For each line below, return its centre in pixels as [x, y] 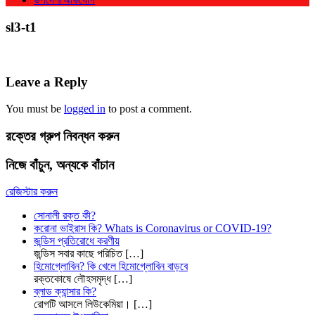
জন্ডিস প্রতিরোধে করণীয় [77, 241]
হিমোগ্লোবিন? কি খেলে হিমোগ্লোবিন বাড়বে [111, 266]
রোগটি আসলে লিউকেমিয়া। [84, 304]
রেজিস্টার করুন [32, 192]
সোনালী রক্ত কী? [65, 216]
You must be [35, 109]
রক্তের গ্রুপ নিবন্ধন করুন [62, 136]
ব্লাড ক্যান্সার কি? [65, 292]
